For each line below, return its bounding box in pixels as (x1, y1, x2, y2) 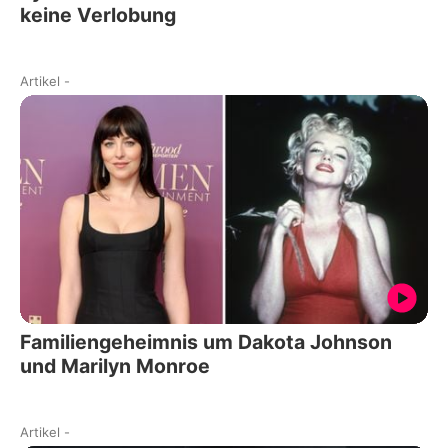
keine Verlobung (20, 2, 176, 27)
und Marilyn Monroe (20, 354, 210, 379)
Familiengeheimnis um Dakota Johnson (20, 330, 392, 355)
